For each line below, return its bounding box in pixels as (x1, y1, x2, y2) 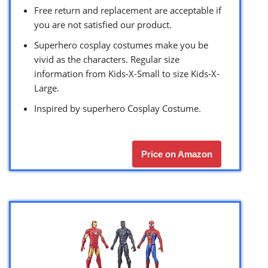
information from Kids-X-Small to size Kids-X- (34, 67, 220, 80)
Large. (34, 81, 59, 94)
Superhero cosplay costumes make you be (34, 38, 208, 51)
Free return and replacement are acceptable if (34, 4, 221, 16)
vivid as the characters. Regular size (34, 53, 179, 65)
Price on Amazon (141, 148, 212, 159)
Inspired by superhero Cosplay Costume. (34, 102, 201, 114)
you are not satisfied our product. (34, 18, 172, 31)
